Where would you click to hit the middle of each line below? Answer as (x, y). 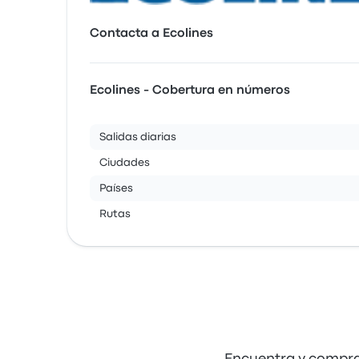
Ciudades (125, 163)
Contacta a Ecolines (151, 34)
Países (116, 188)
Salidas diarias (138, 137)
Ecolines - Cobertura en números (190, 91)
